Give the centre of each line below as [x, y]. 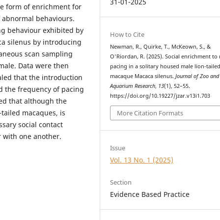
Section [121, 182]
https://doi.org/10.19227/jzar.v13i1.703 [160, 96]
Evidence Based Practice [150, 194]
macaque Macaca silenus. [143, 76]
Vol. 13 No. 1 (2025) [142, 160]
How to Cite [127, 34]
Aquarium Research [133, 86]
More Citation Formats [150, 113]
